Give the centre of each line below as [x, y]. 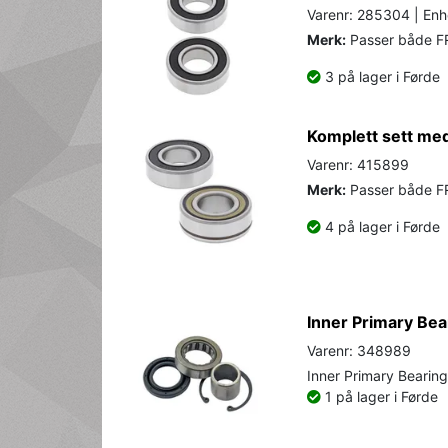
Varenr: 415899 [358, 164]
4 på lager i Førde [380, 226]
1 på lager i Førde [379, 396]
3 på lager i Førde [380, 76]
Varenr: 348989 [359, 350]
